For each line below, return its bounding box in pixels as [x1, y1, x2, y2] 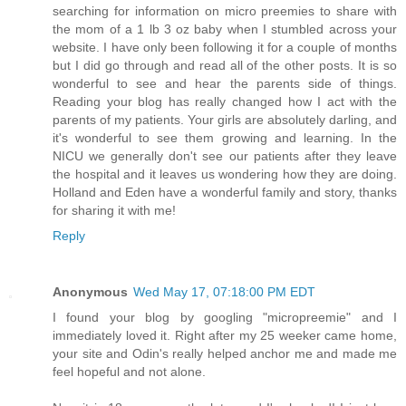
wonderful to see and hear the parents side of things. [53, 75, 397, 91]
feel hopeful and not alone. [53, 363, 206, 379]
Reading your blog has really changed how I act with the [53, 93, 397, 109]
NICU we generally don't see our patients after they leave [53, 148, 397, 163]
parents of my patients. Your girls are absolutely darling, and [53, 111, 397, 127]
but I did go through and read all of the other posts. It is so [53, 57, 397, 72]
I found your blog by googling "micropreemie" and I [53, 309, 397, 324]
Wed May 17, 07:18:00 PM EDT [133, 284, 315, 299]
